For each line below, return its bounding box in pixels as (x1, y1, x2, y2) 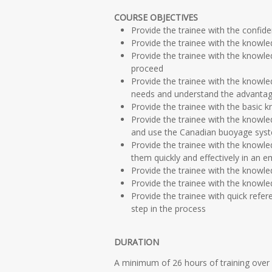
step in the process (131, 203, 206, 215)
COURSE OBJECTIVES (114, 12, 198, 24)
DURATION (114, 236, 159, 248)
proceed (131, 63, 163, 75)
